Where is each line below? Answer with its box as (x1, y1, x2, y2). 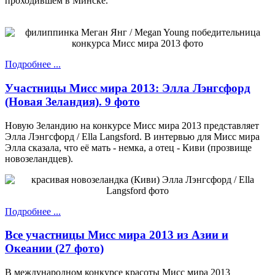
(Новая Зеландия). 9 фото (5, 95, 140, 108)
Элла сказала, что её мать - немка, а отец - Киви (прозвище (5, 142, 252, 153)
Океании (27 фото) (5, 242, 104, 255)
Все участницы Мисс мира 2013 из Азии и (5, 228, 228, 242)
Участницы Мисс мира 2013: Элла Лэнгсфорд (5, 81, 250, 95)
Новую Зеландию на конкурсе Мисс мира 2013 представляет (5, 120, 259, 131)
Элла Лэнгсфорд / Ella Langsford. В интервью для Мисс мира (5, 131, 260, 142)
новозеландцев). (5, 153, 73, 164)
